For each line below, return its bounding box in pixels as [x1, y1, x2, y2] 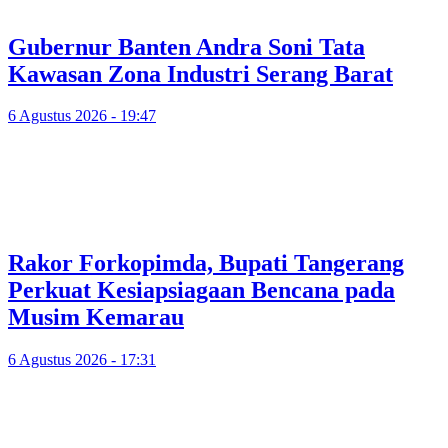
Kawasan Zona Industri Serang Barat [8, 60, 393, 87]
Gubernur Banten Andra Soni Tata [8, 33, 365, 60]
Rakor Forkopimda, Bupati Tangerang [8, 250, 404, 277]
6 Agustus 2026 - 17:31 [8, 351, 156, 369]
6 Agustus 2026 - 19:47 [8, 107, 156, 125]
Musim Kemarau [8, 304, 184, 331]
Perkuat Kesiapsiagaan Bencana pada [8, 277, 395, 304]
